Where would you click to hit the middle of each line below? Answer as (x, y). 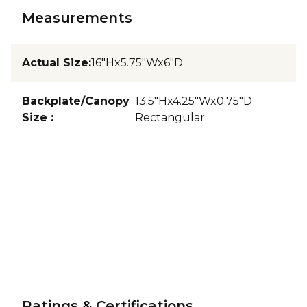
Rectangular (170, 118)
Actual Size (55, 63)
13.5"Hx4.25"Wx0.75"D (193, 101)
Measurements (77, 18)
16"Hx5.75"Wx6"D (137, 63)
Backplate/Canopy (76, 101)
